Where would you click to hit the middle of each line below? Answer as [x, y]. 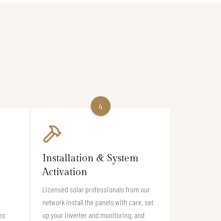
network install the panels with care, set [98, 202]
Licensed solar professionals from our [96, 189]
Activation [65, 172]
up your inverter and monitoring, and [93, 215]
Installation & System [91, 158]
